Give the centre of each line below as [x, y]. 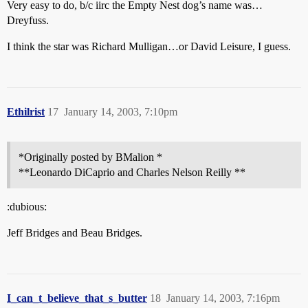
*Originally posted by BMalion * [90, 157]
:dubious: [27, 207]
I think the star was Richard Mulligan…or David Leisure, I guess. [149, 46]
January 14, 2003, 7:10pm [121, 112]
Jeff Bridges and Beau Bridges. [75, 233]
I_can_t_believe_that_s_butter [77, 298]
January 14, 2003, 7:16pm [223, 298]
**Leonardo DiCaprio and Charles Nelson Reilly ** [132, 172]
